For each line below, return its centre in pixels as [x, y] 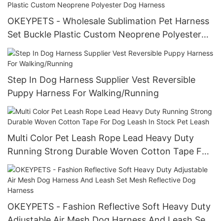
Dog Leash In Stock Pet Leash [70, 164]
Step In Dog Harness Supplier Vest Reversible [101, 79]
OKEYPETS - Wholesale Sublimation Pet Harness [108, 21]
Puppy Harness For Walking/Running [83, 93]
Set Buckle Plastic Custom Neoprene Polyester [104, 35]
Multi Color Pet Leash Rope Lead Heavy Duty [101, 138]
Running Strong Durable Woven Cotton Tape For [109, 151]
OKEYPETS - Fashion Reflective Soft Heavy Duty [109, 207]
